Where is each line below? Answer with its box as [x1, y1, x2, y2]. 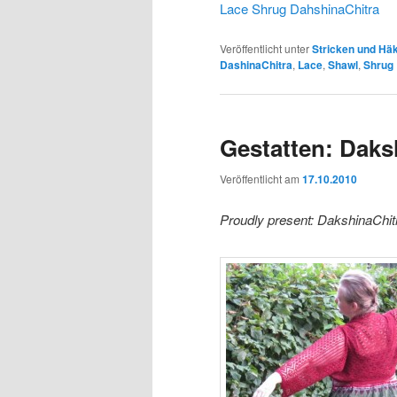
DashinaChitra [220, 56, 292, 73]
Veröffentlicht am [220, 171, 302, 187]
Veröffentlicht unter [220, 40, 309, 56]
